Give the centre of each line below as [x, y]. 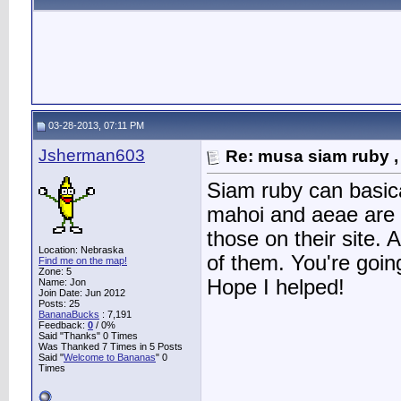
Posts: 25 [59, 303]
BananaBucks [69, 314]
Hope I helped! [276, 288]
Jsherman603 [92, 155]
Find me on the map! [83, 260]
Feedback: [63, 325]
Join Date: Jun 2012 [82, 293]
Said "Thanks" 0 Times [88, 336]
